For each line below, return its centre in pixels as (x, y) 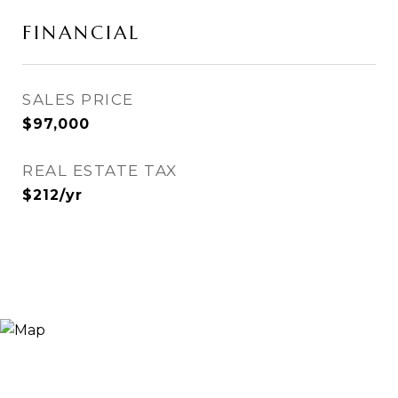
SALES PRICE (78, 99)
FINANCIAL (81, 33)
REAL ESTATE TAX (100, 171)
